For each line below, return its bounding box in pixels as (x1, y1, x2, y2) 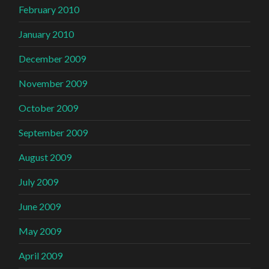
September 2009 (19, 127, 88, 139)
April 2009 (19, 250, 63, 262)
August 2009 (19, 151, 72, 163)
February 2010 (19, 4, 80, 16)
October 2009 (19, 102, 79, 114)
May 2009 (19, 225, 62, 237)
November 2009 (19, 77, 88, 89)
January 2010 (19, 28, 74, 40)
